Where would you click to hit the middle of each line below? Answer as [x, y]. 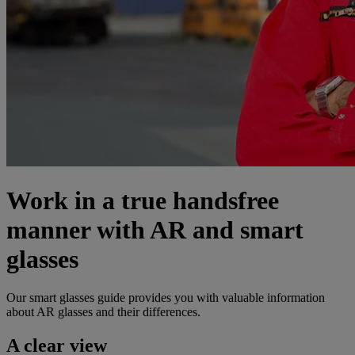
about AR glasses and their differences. [103, 312]
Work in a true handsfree [143, 200]
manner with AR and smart [155, 229]
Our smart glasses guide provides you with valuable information [166, 298]
